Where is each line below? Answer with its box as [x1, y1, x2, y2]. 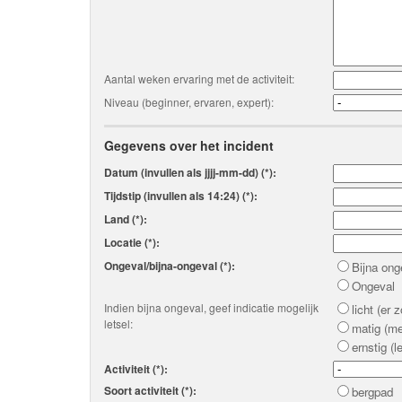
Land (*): [104, 211, 147, 227]
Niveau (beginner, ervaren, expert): [104, 94, 274, 109]
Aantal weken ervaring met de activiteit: [104, 71, 294, 86]
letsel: [104, 316, 133, 331]
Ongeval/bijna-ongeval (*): [104, 258, 235, 274]
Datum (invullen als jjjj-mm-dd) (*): [104, 164, 276, 180]
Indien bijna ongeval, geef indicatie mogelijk [104, 300, 319, 315]
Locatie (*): [104, 234, 160, 250]
